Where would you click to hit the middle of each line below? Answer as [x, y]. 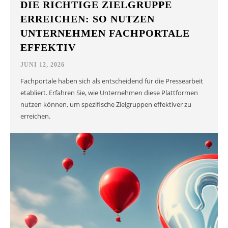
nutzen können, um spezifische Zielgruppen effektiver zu [106, 105]
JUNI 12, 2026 [43, 65]
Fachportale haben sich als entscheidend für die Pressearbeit [112, 81]
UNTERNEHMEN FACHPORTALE [105, 33]
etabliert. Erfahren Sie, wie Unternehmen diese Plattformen [109, 93]
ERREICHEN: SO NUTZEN [88, 19]
